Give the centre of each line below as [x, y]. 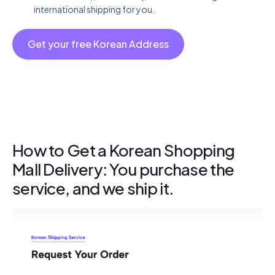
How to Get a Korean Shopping [124, 150]
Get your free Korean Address [98, 44]
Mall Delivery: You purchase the [123, 169]
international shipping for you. [94, 10]
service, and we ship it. [93, 188]
